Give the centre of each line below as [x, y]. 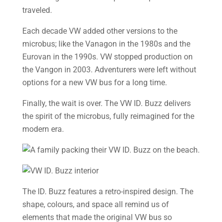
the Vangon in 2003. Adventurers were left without [109, 70]
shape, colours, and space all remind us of [95, 204]
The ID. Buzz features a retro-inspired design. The [108, 192]
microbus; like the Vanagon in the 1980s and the [106, 44]
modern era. [43, 129]
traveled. [37, 10]
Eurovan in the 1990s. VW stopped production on [107, 57]
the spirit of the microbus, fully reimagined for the [108, 116]
